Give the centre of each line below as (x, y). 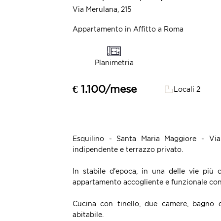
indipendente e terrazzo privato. (128, 149)
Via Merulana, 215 (102, 9)
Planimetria (114, 63)
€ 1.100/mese (105, 89)
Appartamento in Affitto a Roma (128, 29)
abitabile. (88, 215)
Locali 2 (187, 89)
